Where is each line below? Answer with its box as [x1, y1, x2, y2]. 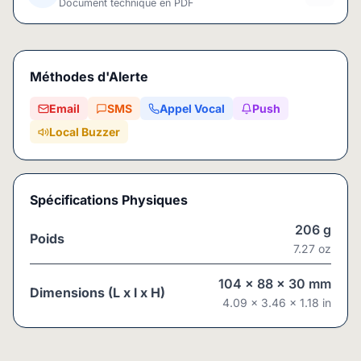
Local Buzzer [49, 125, 120, 139]
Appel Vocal [160, 102, 225, 115]
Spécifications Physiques [30, 192, 188, 208]
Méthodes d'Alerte [30, 68, 148, 85]
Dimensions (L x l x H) [30, 284, 165, 301]
